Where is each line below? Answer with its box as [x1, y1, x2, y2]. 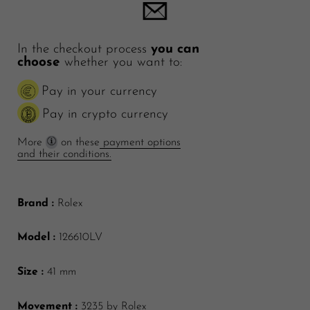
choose [17, 55, 60, 69]
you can [151, 42, 199, 56]
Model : [17, 232, 55, 244]
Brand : [17, 197, 57, 209]
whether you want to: [60, 55, 182, 69]
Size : [17, 266, 44, 278]
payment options [100, 136, 181, 148]
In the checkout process [17, 42, 151, 56]
